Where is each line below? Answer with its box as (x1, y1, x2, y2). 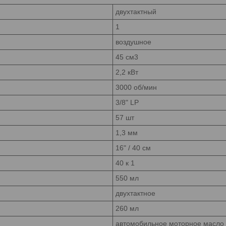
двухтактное (116, 189, 155, 197)
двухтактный (116, 7, 156, 16)
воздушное (116, 37, 151, 46)
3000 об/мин (116, 83, 157, 91)
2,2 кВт (116, 68, 138, 76)
